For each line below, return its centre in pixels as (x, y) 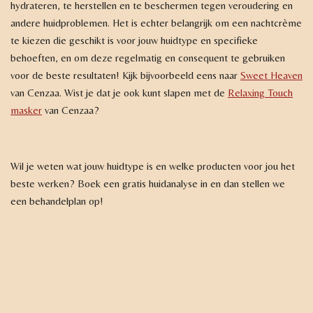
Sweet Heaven (271, 75)
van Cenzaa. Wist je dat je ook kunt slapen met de (119, 93)
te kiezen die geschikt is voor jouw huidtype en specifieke (134, 41)
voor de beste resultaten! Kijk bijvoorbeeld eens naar (125, 75)
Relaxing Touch (260, 93)
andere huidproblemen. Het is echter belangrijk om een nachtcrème (156, 23)
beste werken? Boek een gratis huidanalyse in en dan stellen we (148, 184)
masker (26, 110)
